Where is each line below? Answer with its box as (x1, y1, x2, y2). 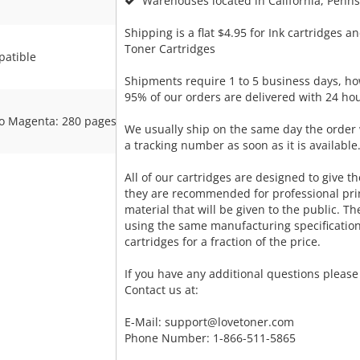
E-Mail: (124, 314, 165, 330)
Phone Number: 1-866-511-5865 (124, 330, 296, 346)
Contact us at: (124, 282, 198, 298)
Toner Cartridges (124, 41, 215, 57)
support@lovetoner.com (164, 314, 294, 330)
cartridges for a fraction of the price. (124, 234, 321, 250)
